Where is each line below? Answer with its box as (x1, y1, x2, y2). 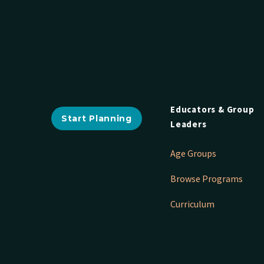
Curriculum (170, 197, 214, 210)
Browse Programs (170, 173, 243, 185)
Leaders (170, 118, 207, 130)
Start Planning (61, 113, 132, 124)
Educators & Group (170, 104, 255, 115)
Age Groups (170, 147, 216, 160)
